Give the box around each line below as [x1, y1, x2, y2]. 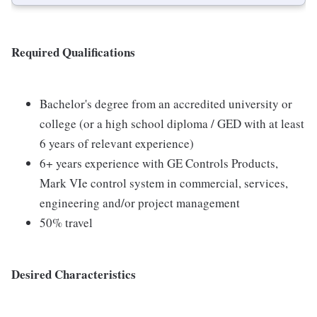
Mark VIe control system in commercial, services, [40, 175, 288, 192]
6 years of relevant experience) [40, 135, 194, 152]
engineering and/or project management [40, 195, 240, 212]
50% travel [40, 214, 93, 231]
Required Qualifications [11, 43, 135, 62]
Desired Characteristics [11, 265, 136, 284]
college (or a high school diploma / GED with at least [40, 115, 304, 132]
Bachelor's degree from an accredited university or [40, 96, 292, 113]
